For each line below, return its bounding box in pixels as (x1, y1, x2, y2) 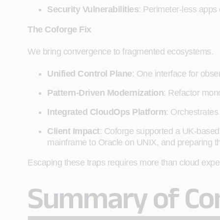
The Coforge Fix (27, 25, 91, 34)
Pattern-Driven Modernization (47, 88, 164, 98)
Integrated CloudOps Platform (47, 107, 166, 117)
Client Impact (47, 126, 100, 136)
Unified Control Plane (47, 69, 132, 79)
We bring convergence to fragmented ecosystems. (27, 47, 213, 56)
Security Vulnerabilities (47, 4, 138, 14)
